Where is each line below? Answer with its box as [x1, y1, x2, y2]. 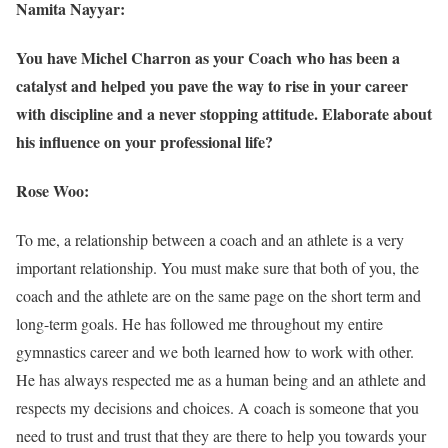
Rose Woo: [16, 179, 89, 203]
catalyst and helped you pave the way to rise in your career [16, 73, 408, 97]
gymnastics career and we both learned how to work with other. [16, 341, 414, 363]
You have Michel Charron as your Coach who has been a [16, 45, 400, 69]
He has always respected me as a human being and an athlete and [16, 369, 426, 391]
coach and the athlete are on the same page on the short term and [16, 285, 421, 307]
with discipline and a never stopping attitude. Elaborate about [16, 101, 432, 125]
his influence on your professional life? [16, 129, 273, 153]
